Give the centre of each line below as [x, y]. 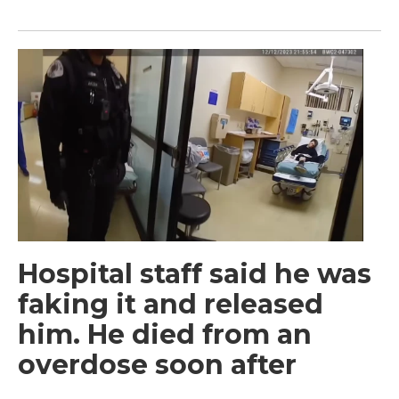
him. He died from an [165, 334]
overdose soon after [157, 364]
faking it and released [171, 304]
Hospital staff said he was [195, 273]
